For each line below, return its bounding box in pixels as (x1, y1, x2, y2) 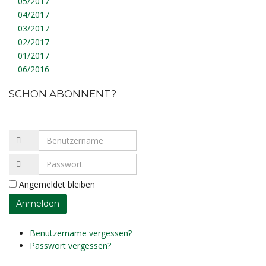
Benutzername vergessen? (30, 227, 132, 239)
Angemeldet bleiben (17, 178, 95, 190)
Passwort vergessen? (30, 239, 111, 251)
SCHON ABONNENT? (9, 87, 116, 100)
